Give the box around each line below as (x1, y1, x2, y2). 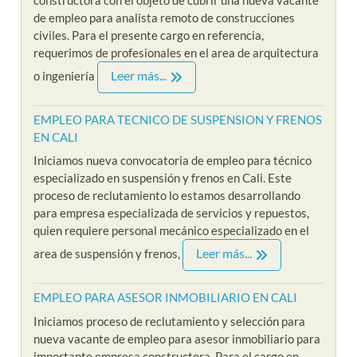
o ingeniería (33, 68, 98, 83)
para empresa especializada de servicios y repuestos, (33, 206, 310, 221)
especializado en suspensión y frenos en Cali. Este (33, 171, 292, 186)
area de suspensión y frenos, (33, 246, 183, 261)
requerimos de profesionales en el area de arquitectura (33, 45, 320, 60)
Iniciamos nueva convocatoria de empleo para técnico (33, 153, 312, 168)
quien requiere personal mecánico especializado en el (33, 223, 310, 238)
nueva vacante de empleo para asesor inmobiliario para (33, 331, 321, 346)
